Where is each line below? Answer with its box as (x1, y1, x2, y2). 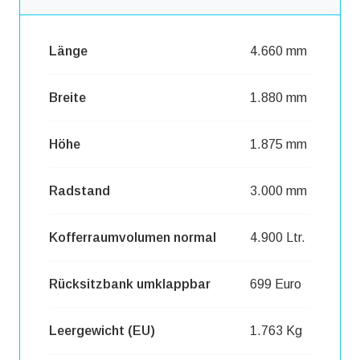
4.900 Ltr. (250, 231, 305, 245)
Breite (49, 91, 86, 105)
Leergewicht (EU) (49, 324, 155, 338)
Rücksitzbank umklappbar (49, 277, 211, 292)
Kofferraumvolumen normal (49, 231, 216, 245)
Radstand (49, 184, 110, 198)
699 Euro (250, 277, 301, 292)
